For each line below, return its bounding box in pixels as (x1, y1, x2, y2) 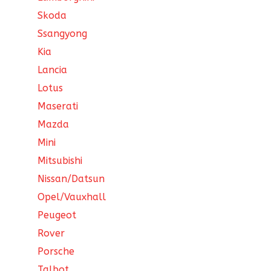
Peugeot (38, 209, 77, 221)
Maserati (38, 100, 79, 113)
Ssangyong (38, 28, 88, 40)
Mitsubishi (38, 155, 83, 167)
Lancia (38, 64, 68, 76)
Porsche (38, 246, 75, 258)
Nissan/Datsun (38, 173, 105, 185)
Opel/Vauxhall (38, 191, 106, 203)
